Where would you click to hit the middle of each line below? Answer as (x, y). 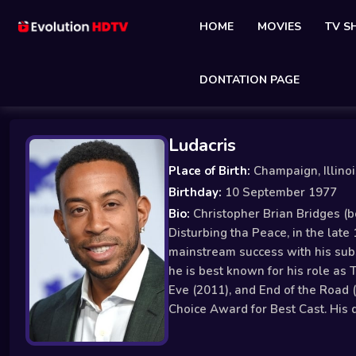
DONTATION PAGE (250, 80)
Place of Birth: (209, 171)
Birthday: (195, 192)
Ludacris (202, 145)
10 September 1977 (279, 192)
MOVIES (279, 27)
